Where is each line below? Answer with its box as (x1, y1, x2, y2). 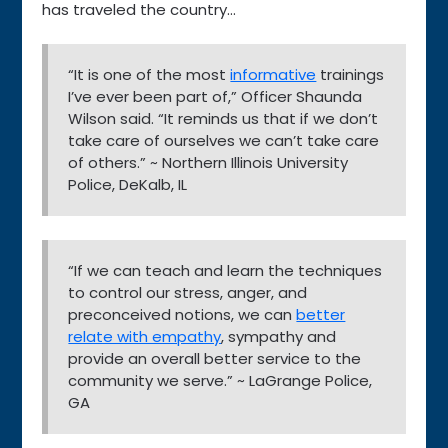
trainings (316, 63, 385, 85)
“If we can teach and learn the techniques (68, 259, 383, 281)
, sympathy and (221, 325, 337, 347)
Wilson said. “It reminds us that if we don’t (68, 107, 379, 129)
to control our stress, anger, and (68, 281, 308, 303)
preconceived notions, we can (68, 303, 297, 325)
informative (230, 63, 317, 85)
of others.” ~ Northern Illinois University (68, 151, 349, 173)
